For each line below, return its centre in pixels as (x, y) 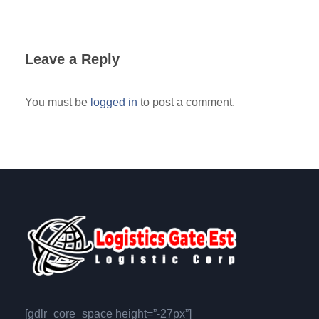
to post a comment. (186, 103)
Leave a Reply (72, 59)
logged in (114, 103)
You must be (58, 103)
